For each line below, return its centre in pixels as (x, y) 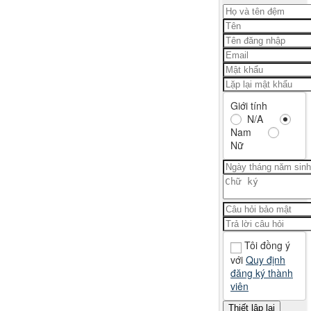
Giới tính (249, 106)
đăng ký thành (262, 272)
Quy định (266, 259)
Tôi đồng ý (267, 245)
